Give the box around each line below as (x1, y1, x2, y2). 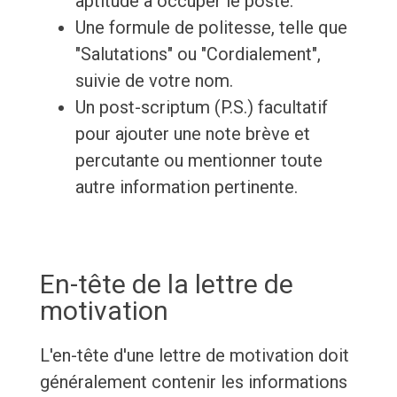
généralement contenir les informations (39, 371, 347, 393)
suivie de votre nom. (74, 70, 233, 92)
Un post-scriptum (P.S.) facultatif (74, 97, 328, 119)
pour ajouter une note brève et (74, 123, 310, 145)
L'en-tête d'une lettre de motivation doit (39, 345, 349, 367)
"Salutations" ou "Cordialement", (74, 43, 321, 66)
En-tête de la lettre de (39, 269, 293, 300)
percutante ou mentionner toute (74, 150, 323, 172)
